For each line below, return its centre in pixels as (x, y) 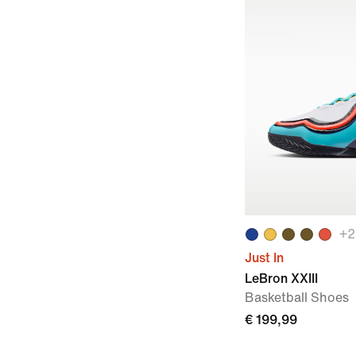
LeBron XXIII (281, 279)
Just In (264, 258)
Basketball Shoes (297, 298)
